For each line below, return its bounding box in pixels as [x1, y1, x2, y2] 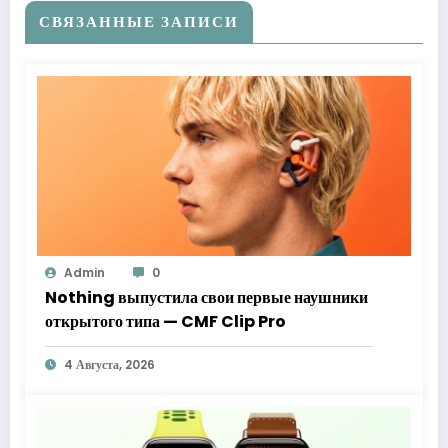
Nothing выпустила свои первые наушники [45, 285, 368, 309]
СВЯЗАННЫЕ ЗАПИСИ [39, 10, 239, 32]
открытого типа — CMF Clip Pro [45, 309, 286, 333]
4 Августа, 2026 [64, 355, 155, 373]
